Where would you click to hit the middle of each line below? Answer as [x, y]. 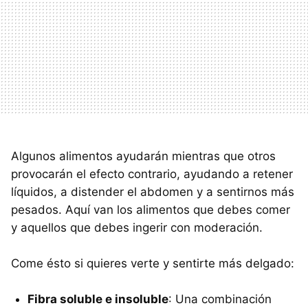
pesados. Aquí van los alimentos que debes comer [151, 209]
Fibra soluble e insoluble [98, 299]
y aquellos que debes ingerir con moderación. [137, 227]
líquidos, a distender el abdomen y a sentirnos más [153, 191]
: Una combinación [220, 299]
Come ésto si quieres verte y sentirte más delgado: [153, 263]
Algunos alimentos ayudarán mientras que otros [143, 156]
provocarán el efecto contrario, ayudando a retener [152, 174]
